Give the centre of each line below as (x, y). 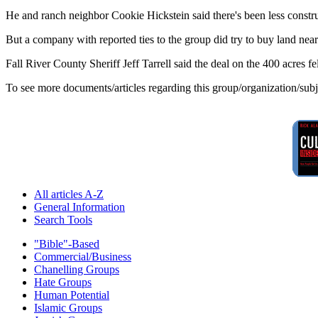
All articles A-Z (69, 194)
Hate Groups (63, 282)
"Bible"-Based (67, 243)
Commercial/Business (83, 256)
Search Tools (63, 219)
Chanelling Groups (77, 269)
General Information (79, 207)
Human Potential (72, 295)
